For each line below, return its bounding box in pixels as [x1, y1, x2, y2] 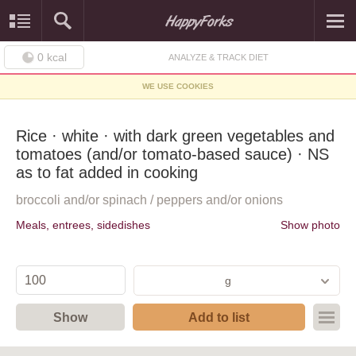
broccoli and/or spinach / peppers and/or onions [16, 192, 283, 207]
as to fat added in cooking [16, 164, 198, 181]
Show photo [281, 219, 340, 231]
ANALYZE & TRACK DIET [168, 52, 269, 62]
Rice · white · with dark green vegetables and [16, 127, 335, 145]
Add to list [188, 309, 250, 324]
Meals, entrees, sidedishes [16, 219, 150, 231]
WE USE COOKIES [142, 82, 214, 91]
